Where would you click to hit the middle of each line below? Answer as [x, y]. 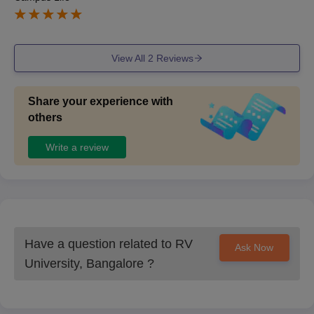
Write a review [77, 147]
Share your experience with [101, 102]
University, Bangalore [84, 264]
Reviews [173, 58]
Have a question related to [100, 244]
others [45, 118]
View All [129, 58]
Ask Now [254, 248]
